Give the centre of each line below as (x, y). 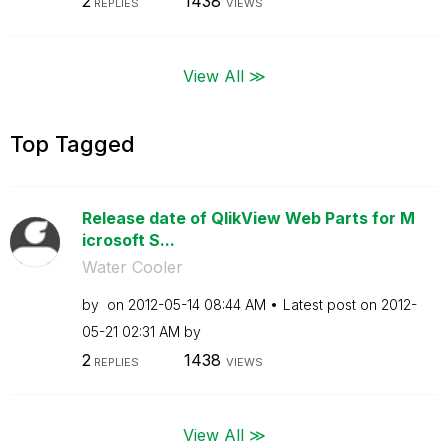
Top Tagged (72, 143)
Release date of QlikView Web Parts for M (248, 217)
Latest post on (331, 304)
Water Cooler (132, 266)
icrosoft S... (128, 239)
